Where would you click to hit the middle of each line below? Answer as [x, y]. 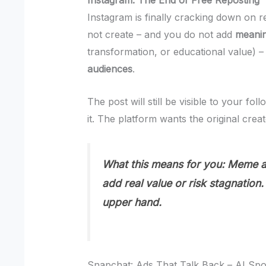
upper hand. [132, 202]
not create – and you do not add [161, 35]
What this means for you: [164, 164]
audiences [110, 69]
